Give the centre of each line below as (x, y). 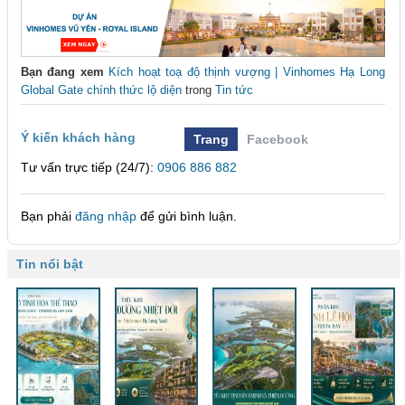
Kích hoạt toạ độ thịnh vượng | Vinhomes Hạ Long (247, 72)
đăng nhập (106, 217)
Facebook (278, 140)
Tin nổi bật (50, 264)
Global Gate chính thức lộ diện (101, 90)
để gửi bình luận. (187, 217)
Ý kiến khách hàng (78, 138)
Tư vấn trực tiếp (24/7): (89, 168)
